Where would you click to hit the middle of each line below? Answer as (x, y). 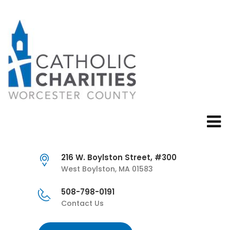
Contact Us (82, 204)
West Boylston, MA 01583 (107, 169)
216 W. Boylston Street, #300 (119, 158)
